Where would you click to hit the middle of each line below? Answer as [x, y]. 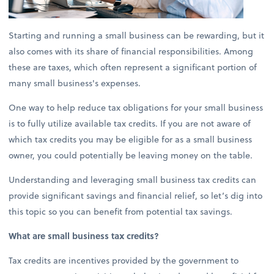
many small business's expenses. [76, 83]
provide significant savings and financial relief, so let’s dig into [136, 195]
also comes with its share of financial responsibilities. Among [131, 51]
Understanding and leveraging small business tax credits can [133, 179]
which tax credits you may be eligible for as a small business [131, 139]
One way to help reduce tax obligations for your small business [136, 107]
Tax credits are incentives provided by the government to [124, 261]
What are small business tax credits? [84, 235]
